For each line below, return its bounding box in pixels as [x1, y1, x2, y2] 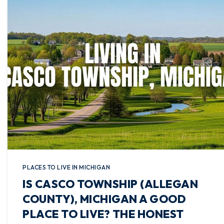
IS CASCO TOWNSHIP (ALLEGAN [22, 177, 198, 191]
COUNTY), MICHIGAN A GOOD [22, 192, 185, 206]
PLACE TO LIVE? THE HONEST [22, 207, 184, 221]
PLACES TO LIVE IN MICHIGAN [22, 163, 110, 171]
